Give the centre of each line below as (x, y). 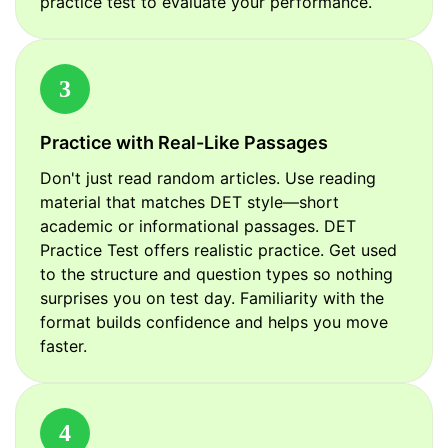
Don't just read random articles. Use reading (208, 178)
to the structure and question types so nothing (216, 274)
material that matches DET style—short (189, 202)
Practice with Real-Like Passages (184, 143)
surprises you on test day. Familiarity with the (212, 298)
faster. (63, 346)
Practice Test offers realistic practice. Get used (218, 250)
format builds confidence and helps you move (214, 322)
